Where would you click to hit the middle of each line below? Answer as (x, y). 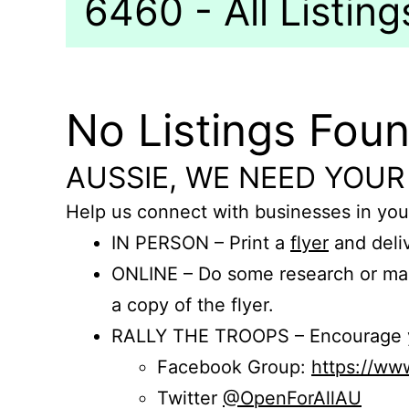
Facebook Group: (234, 367)
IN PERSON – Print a (201, 243)
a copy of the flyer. (193, 305)
